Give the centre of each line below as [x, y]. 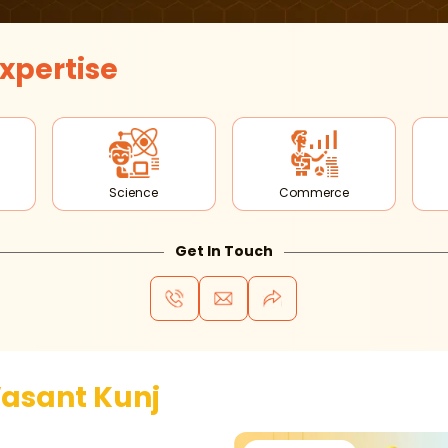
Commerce [313, 192]
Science [134, 192]
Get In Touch [223, 251]
